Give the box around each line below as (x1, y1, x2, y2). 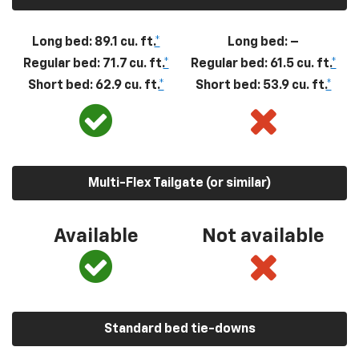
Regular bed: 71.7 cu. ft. (22, 57, 163, 71)
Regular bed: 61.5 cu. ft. (190, 57, 331, 71)
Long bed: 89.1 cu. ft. (31, 35, 155, 49)
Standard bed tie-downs (103, 322, 256, 336)
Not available (202, 226, 325, 246)
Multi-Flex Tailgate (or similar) (87, 176, 272, 190)
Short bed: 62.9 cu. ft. (27, 79, 159, 92)
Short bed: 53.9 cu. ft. (195, 79, 326, 92)
